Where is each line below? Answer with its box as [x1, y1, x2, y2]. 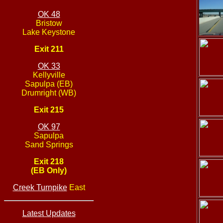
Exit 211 [34, 45, 64, 53]
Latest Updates [22, 209, 76, 218]
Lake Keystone [22, 28, 75, 36]
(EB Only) [31, 166, 67, 175]
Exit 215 [34, 106, 64, 114]
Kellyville [32, 71, 65, 79]
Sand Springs [24, 140, 73, 149]
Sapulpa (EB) [25, 80, 73, 88]
